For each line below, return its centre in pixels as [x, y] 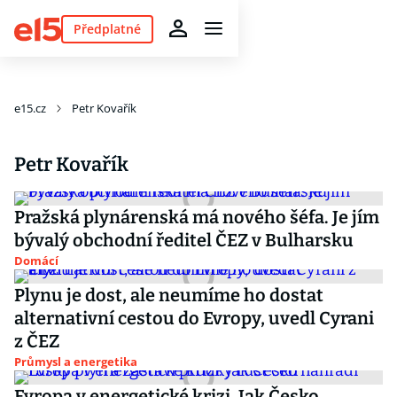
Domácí [36, 261]
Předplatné [107, 28]
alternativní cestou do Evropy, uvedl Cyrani [194, 318]
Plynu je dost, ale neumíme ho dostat [169, 295]
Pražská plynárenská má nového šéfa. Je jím [197, 217]
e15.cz [30, 108]
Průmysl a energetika [76, 362]
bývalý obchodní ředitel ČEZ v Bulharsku [184, 240]
